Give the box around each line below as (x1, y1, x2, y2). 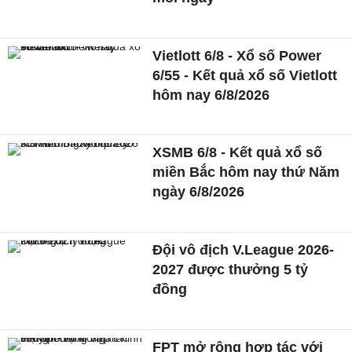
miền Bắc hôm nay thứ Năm (152, 164, 340, 181)
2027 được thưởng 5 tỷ (152, 262, 309, 278)
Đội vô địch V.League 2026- (152, 242, 335, 258)
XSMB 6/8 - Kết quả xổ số (152, 145, 323, 161)
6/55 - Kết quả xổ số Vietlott (152, 67, 338, 83)
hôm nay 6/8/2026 (152, 86, 270, 103)
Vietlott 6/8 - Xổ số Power (152, 47, 322, 64)
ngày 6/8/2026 (152, 184, 245, 200)
